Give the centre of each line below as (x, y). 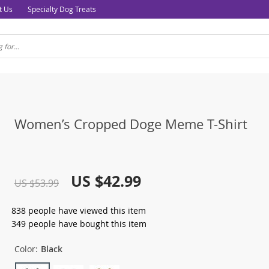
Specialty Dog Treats (62, 9)
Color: (26, 249)
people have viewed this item (86, 211)
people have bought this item (86, 224)
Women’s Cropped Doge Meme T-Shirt (131, 124)
